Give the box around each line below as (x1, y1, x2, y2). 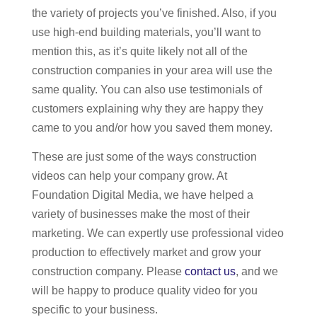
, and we (236, 265, 278, 277)
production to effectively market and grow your (32, 246, 261, 258)
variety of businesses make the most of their (32, 208, 250, 220)
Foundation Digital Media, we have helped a (32, 189, 253, 201)
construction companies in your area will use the (32, 64, 272, 76)
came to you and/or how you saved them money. (32, 122, 272, 134)
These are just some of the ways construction (32, 151, 257, 163)
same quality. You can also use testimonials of (32, 83, 262, 96)
